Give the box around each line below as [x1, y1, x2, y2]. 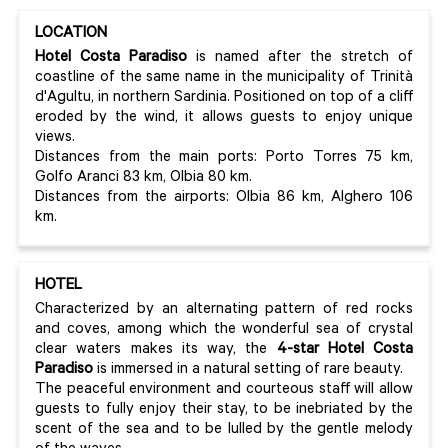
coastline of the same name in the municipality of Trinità [35, 70, 413, 88]
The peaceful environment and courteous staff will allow [35, 382, 413, 400]
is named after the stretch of [187, 50, 413, 68]
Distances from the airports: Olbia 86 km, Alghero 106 [35, 190, 413, 208]
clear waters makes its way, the [35, 342, 268, 360]
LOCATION [35, 26, 107, 44]
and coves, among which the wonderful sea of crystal [35, 322, 413, 340]
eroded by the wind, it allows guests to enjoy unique [35, 110, 413, 128]
